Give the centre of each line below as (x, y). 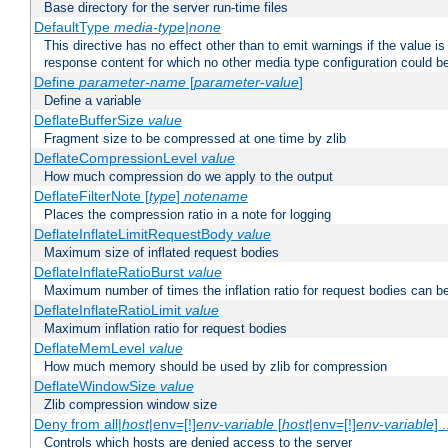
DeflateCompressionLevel (117, 158)
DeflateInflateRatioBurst (110, 272)
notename (215, 196)
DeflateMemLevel (91, 348)
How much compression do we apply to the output (188, 177)
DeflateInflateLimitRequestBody (135, 234)
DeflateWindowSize (96, 386)
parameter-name (132, 82)
